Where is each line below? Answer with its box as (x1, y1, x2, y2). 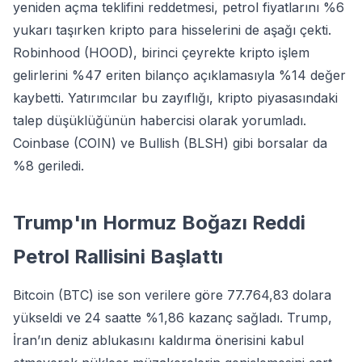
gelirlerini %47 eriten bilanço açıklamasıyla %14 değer (13, 67, 346, 83)
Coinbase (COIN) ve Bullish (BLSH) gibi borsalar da (13, 135, 327, 151)
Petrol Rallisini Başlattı (13, 245, 223, 268)
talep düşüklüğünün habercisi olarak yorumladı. (13, 112, 306, 128)
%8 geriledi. (13, 158, 84, 174)
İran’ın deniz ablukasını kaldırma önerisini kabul (13, 332, 304, 348)
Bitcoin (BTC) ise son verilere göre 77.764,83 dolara (13, 287, 331, 303)
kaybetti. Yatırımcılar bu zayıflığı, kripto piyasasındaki (13, 90, 338, 106)
